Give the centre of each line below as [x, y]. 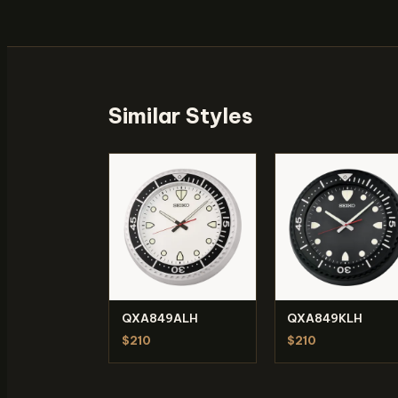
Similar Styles [181, 116]
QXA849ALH [159, 318]
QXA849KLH [325, 318]
